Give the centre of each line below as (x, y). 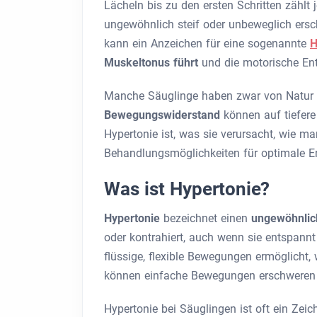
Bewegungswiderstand (164, 115)
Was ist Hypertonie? (187, 189)
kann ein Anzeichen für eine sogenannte (207, 44)
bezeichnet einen (207, 218)
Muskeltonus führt (153, 63)
